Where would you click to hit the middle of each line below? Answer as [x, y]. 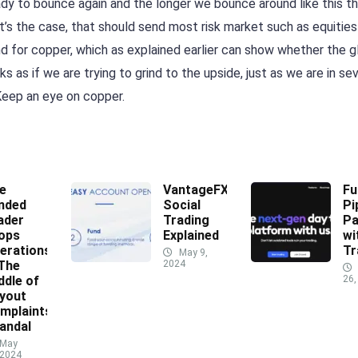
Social [182, 205]
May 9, [192, 253]
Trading [186, 221]
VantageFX [196, 190]
